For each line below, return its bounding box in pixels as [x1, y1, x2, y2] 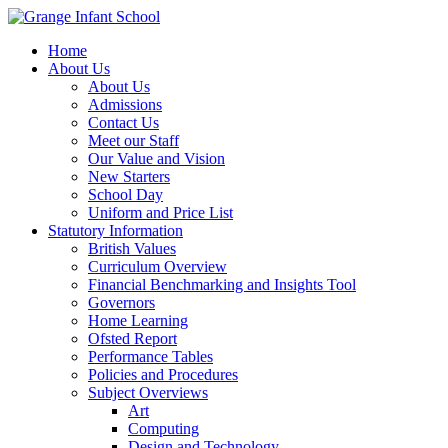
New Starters [88, 168, 170, 185]
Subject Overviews [88, 384, 208, 401]
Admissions [88, 96, 162, 113]
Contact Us [88, 114, 159, 131]
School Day [88, 186, 163, 203]
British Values [88, 240, 176, 257]
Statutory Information [48, 222, 183, 239]
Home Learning [88, 312, 188, 329]
